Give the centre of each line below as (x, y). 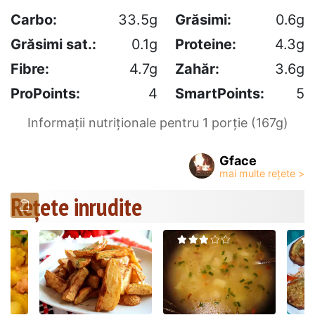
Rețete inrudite (76, 206)
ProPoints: (45, 93)
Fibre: (30, 69)
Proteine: (206, 44)
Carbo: (34, 19)
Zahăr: (197, 69)
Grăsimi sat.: (53, 44)
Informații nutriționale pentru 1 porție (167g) (157, 122)
